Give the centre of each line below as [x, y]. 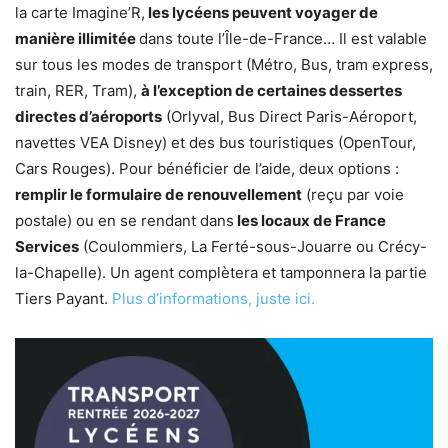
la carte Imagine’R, [80, 13]
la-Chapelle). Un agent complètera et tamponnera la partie [221, 273]
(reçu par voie [353, 195]
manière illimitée [77, 39]
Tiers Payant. [63, 299]
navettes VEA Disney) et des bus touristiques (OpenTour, [215, 143]
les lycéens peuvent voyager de [261, 13]
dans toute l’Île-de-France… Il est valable [283, 39]
